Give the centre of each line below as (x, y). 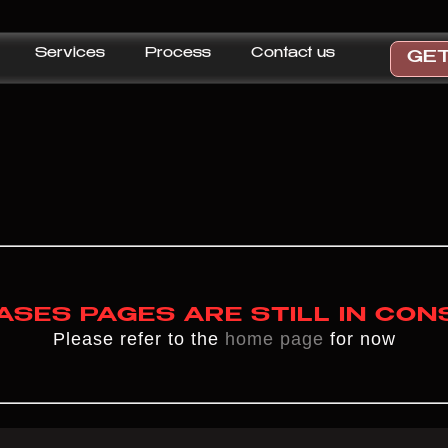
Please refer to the (138, 338)
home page (274, 338)
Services (69, 54)
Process (177, 54)
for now (359, 338)
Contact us (292, 54)
